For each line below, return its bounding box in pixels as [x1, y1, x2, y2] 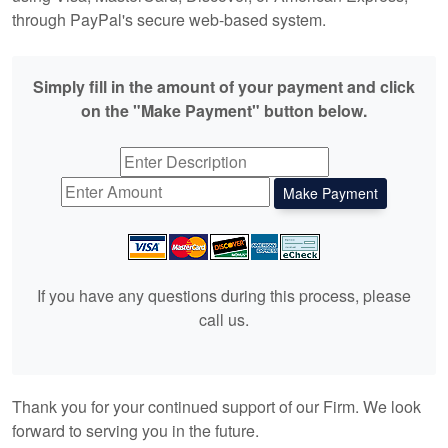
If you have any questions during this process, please [37, 284, 411, 308]
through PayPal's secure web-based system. [12, 8, 326, 31]
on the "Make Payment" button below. [81, 99, 367, 122]
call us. [199, 308, 249, 332]
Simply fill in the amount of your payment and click [33, 75, 415, 98]
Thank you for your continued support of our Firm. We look [12, 395, 421, 419]
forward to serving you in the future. [12, 419, 259, 443]
